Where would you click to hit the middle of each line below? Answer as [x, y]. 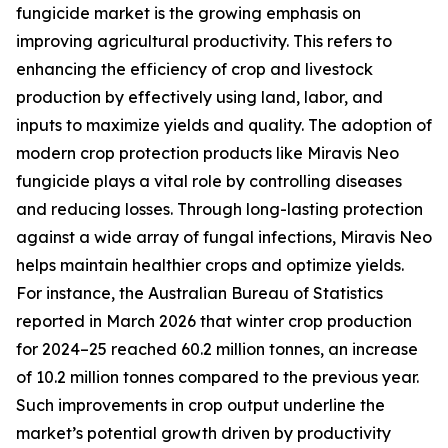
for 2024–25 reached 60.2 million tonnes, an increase [217, 349]
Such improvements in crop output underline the [200, 405]
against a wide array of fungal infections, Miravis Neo [224, 237]
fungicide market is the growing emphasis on [188, 13]
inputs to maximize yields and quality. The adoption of [224, 125]
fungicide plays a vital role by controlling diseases [209, 181]
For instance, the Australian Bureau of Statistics [199, 293]
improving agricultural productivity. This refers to [204, 41]
